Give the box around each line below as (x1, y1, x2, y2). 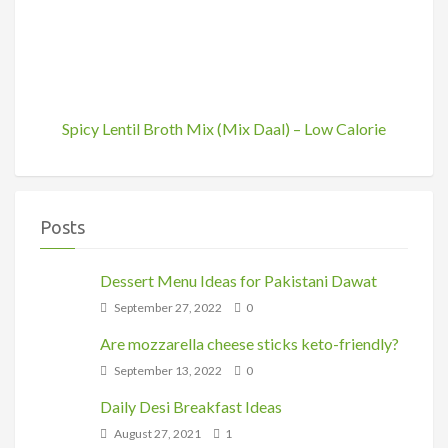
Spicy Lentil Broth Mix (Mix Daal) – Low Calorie (62, 119, 386, 139)
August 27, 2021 (112, 426, 201, 442)
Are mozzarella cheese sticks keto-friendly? (100, 334, 399, 354)
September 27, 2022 (112, 300, 222, 316)
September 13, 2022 (112, 363, 222, 379)
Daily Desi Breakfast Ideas (100, 397, 282, 417)
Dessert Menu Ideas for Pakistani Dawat (100, 271, 377, 291)
